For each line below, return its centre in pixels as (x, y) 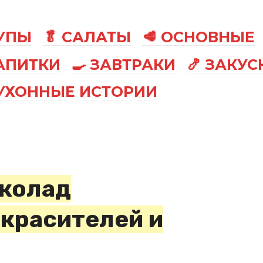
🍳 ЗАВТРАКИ (124, 64)
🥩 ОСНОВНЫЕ (199, 37)
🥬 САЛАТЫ (87, 37)
